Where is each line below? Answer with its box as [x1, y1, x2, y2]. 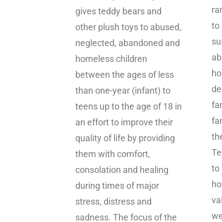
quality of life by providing [75, 133, 175, 144]
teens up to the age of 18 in [75, 101, 182, 112]
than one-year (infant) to [75, 85, 170, 96]
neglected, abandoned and [75, 38, 180, 49]
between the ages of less [75, 69, 174, 80]
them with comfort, [75, 149, 150, 160]
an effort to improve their [75, 117, 173, 128]
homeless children [75, 54, 147, 64]
